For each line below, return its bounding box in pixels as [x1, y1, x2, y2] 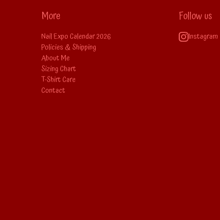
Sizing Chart [41, 62, 76, 75]
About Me [41, 52, 70, 64]
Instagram [189, 30, 218, 43]
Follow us [179, 8, 212, 24]
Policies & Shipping [41, 41, 96, 54]
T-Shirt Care [41, 73, 76, 86]
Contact [41, 84, 65, 97]
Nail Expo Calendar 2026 [41, 30, 110, 43]
